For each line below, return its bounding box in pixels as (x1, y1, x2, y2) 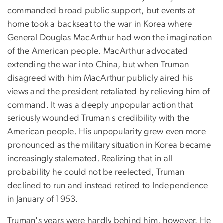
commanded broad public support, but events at (7, 6, 195, 15)
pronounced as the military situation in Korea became (7, 140, 211, 150)
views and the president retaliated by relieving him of (7, 87, 210, 96)
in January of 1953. (7, 194, 78, 204)
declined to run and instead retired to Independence (7, 181, 208, 190)
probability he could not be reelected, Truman (7, 167, 185, 177)
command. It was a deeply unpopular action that (7, 100, 193, 110)
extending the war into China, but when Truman (7, 60, 189, 69)
